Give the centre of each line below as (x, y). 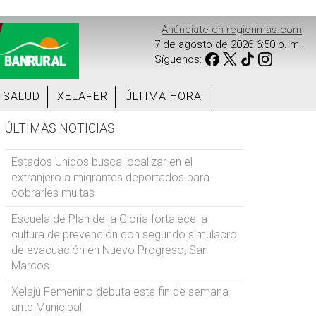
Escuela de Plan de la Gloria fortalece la (109, 219)
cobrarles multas (53, 193)
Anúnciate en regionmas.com (232, 30)
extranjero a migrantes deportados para (110, 177)
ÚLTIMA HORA (163, 96)
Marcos (30, 266)
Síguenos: (178, 59)
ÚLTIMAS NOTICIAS (60, 128)
